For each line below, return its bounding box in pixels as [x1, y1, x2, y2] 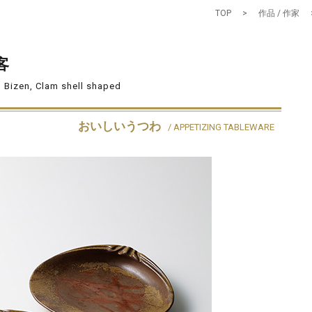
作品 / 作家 [258, 8, 299, 18]
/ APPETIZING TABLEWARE [168, 122, 274, 132]
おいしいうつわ [78, 119, 161, 133]
